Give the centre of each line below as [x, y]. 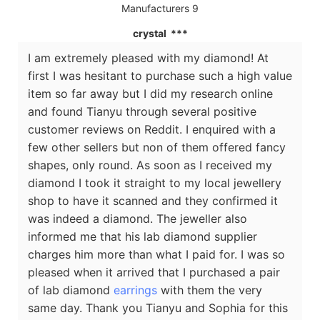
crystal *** [160, 33]
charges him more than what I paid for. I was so [156, 254]
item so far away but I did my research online [150, 93]
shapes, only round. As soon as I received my [150, 165]
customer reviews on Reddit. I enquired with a [152, 129]
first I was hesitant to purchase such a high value [160, 75]
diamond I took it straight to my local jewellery [155, 182]
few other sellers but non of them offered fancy [157, 147]
